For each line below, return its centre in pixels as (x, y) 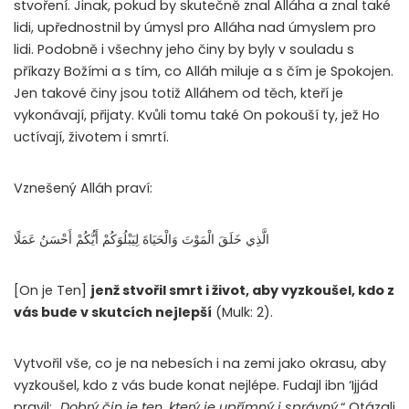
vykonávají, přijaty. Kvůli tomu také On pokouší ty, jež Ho (197, 115)
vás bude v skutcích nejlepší (113, 313)
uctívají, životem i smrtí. (93, 137)
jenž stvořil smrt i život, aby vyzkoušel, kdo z (242, 291)
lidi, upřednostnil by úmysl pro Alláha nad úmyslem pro (195, 28)
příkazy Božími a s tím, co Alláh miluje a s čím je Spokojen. (204, 72)
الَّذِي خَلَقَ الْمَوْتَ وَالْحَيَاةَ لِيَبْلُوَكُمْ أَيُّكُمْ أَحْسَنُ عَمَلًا (142, 240)
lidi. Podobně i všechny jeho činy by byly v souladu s (184, 50)
